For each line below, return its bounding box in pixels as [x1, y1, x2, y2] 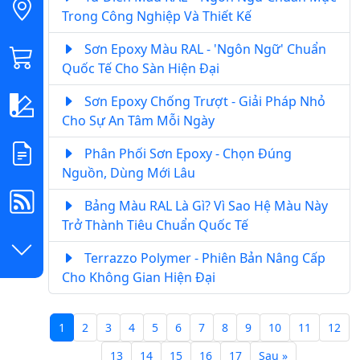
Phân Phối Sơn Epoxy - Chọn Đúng [81, 144, 292, 162]
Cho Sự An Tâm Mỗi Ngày [62, 111, 215, 129]
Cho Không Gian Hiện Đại [62, 268, 215, 286]
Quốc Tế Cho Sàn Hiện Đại [62, 59, 219, 77]
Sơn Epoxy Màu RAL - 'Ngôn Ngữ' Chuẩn [81, 39, 326, 58]
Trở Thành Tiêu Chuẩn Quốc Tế [62, 215, 248, 234]
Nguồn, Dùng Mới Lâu [62, 163, 195, 182]
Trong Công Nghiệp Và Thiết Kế [62, 6, 252, 25]
